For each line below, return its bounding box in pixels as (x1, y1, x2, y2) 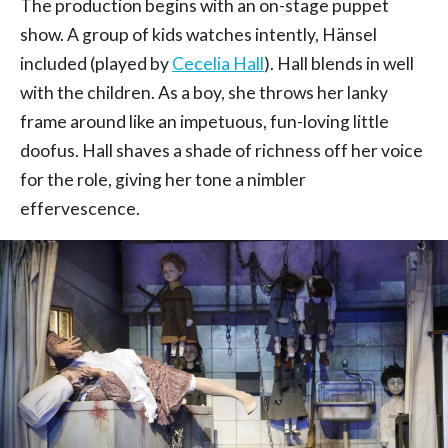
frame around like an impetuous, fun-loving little (20, 110, 389, 132)
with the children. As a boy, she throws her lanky (20, 81, 388, 103)
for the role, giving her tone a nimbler (20, 168, 306, 190)
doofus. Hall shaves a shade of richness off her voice (20, 139, 423, 161)
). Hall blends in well (264, 52, 414, 74)
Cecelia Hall (172, 52, 264, 74)
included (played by (20, 52, 172, 74)
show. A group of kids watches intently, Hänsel (20, 23, 377, 45)
